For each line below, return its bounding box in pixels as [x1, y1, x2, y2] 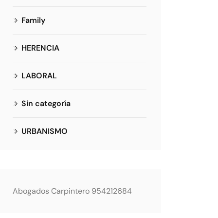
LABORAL [21, 71, 57, 81]
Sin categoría [21, 98, 71, 109]
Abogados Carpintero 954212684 [13, 186, 132, 196]
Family [21, 15, 45, 25]
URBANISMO [21, 126, 68, 136]
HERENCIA [21, 43, 59, 53]
